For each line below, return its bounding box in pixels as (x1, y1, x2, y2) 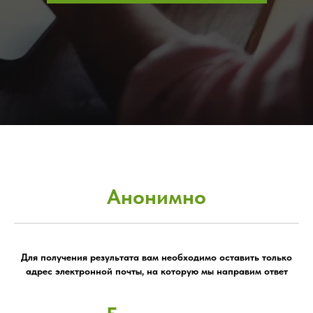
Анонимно (107, 184, 206, 210)
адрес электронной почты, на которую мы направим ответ (25, 265, 288, 277)
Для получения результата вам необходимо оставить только (21, 252, 292, 263)
